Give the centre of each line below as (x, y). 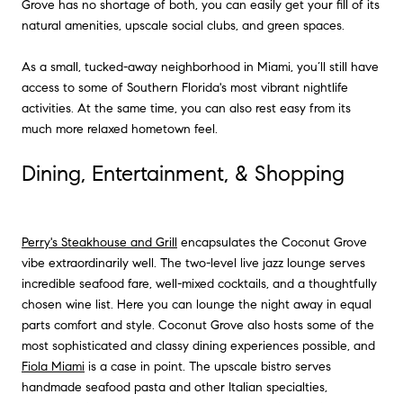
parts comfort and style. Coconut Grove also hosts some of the (198, 326)
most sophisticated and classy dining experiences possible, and (198, 346)
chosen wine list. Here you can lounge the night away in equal (197, 305)
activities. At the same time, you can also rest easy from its (186, 108)
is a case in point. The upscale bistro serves (208, 367)
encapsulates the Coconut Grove (272, 243)
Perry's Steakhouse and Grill (99, 243)
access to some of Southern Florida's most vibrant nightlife (185, 87)
